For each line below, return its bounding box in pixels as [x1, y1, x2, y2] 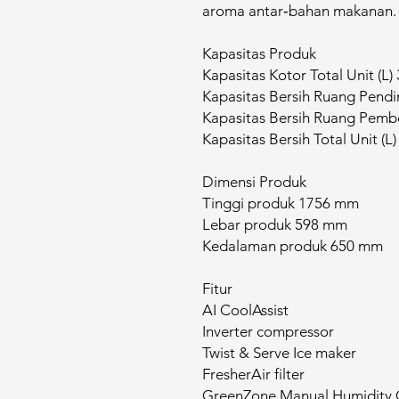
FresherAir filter [202, 365, 305, 383]
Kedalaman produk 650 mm [202, 237, 383, 255]
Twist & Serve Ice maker [202, 344, 356, 362]
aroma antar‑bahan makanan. [202, 2, 396, 20]
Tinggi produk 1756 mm [202, 194, 359, 212]
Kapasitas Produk [202, 45, 316, 62]
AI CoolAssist [202, 301, 289, 319]
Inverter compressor [202, 322, 334, 340]
